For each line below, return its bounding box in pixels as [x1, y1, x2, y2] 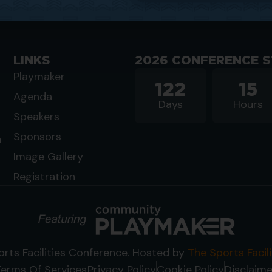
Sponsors [13, 129, 61, 144]
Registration [13, 169, 75, 185]
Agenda [13, 89, 52, 104]
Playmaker [13, 69, 65, 84]
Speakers [13, 109, 59, 124]
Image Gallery [13, 149, 83, 165]
